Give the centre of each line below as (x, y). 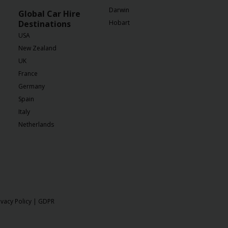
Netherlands (36, 124)
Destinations (45, 24)
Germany (32, 86)
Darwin (119, 10)
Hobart (119, 23)
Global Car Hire (49, 14)
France (28, 74)
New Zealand (37, 48)
